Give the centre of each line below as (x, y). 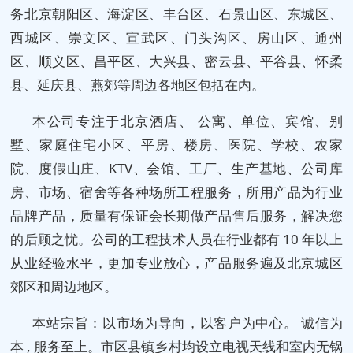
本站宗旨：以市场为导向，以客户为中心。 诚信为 (188, 322)
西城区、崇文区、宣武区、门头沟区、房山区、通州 (176, 37)
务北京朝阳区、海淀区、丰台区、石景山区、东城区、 (176, 13)
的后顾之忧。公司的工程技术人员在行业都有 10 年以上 (176, 239)
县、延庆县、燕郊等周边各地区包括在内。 (138, 84)
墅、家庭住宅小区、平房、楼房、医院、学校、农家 (176, 144)
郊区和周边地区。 (64, 286)
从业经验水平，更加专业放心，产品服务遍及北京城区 (176, 262)
